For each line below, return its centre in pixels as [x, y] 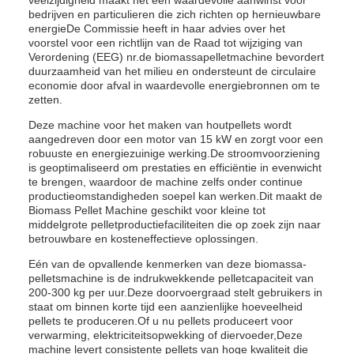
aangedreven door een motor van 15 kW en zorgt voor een [176, 139]
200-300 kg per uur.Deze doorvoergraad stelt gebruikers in [175, 292]
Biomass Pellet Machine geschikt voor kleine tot [147, 210]
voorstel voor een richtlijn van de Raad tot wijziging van [166, 43]
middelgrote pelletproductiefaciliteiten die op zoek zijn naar [175, 224]
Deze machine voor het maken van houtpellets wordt [160, 125]
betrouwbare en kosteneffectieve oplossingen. [143, 239]
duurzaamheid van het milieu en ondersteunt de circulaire [172, 71]
